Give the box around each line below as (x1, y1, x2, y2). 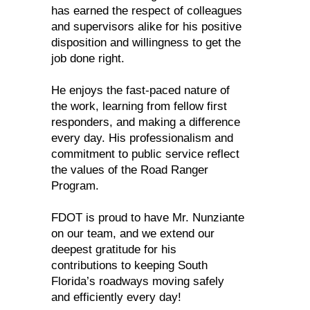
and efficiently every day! (51, 291, 181, 304)
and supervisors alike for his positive (51, 20, 241, 33)
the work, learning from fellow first (51, 100, 227, 113)
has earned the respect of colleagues (51, 4, 242, 17)
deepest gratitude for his (51, 243, 176, 256)
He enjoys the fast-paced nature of (51, 84, 230, 97)
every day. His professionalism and (51, 131, 233, 145)
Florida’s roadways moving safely (51, 275, 224, 288)
